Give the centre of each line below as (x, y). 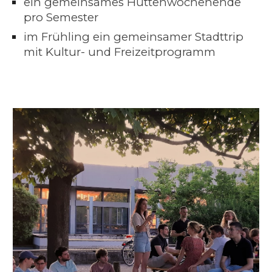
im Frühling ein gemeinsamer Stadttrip (133, 37)
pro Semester (62, 17)
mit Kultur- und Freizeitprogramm (119, 52)
